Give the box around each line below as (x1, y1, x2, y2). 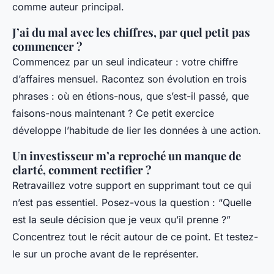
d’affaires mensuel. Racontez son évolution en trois (12, 72, 246, 85)
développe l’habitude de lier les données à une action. (12, 124, 261, 136)
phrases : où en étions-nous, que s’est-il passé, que (12, 89, 249, 102)
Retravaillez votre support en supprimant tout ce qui (12, 179, 251, 191)
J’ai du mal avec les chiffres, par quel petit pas (12, 24, 250, 40)
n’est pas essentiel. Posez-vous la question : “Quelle (12, 196, 251, 209)
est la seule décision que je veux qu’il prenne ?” (12, 213, 231, 226)
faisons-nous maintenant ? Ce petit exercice (12, 106, 214, 119)
